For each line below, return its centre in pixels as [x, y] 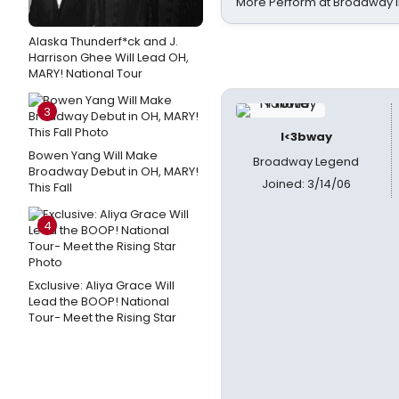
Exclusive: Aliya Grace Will [102, 285]
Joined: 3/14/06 [306, 184]
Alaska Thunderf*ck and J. [103, 41]
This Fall [50, 187]
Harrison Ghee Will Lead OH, [109, 57]
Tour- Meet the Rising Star [102, 318]
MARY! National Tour [85, 73]
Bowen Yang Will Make [93, 155]
